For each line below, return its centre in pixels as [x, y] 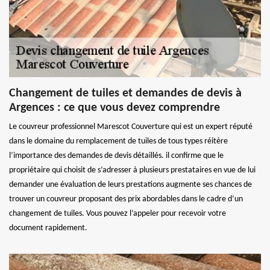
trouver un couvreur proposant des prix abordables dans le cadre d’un [126, 199]
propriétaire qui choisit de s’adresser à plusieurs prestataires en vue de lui [132, 170]
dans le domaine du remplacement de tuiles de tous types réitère [118, 141]
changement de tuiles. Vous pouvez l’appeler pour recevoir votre [118, 213]
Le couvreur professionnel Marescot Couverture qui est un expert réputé [131, 127]
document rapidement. [48, 228]
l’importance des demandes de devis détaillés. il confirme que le [116, 155]
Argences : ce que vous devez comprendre [115, 108]
